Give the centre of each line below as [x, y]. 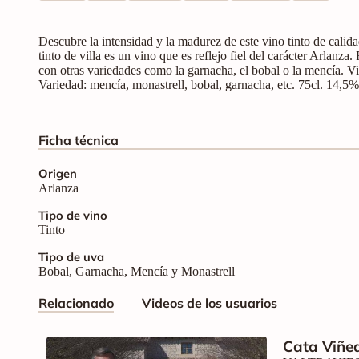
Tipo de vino [73, 215]
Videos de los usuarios [210, 303]
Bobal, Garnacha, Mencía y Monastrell [137, 271]
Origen [58, 173]
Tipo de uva [71, 256]
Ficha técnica [79, 140]
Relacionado [76, 303]
